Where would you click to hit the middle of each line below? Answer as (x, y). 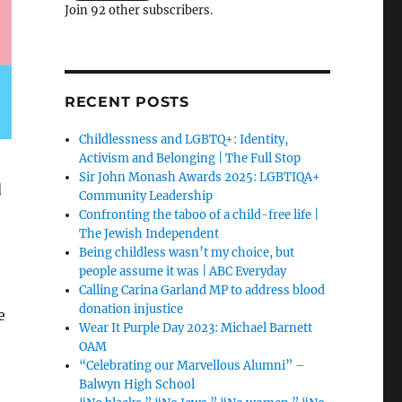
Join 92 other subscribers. (138, 10)
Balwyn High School (137, 384)
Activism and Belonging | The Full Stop (190, 158)
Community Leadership (146, 196)
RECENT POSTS (127, 101)
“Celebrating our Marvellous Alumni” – (192, 365)
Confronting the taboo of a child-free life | (199, 214)
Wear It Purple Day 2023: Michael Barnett (196, 328)
